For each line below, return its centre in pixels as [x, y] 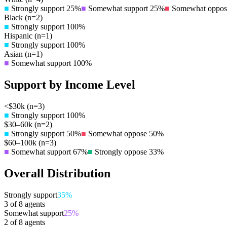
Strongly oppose [121, 152]
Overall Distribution [57, 174]
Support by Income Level [70, 85]
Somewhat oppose [118, 134]
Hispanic [18, 36]
